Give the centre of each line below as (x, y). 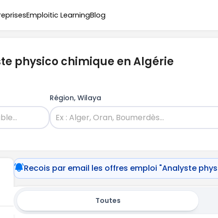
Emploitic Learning (58, 15)
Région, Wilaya (75, 98)
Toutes (108, 200)
